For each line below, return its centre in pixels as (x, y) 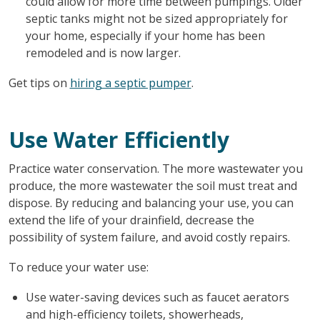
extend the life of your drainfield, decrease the (131, 220)
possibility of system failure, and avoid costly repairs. (149, 237)
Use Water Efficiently (119, 139)
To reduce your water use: (78, 267)
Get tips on (39, 82)
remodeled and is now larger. (103, 52)
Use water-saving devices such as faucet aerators (157, 297)
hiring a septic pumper (130, 82)
